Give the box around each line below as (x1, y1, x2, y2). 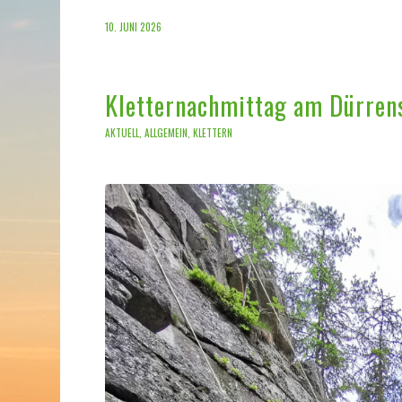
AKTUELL (105, 126, 140, 141)
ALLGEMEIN (144, 126, 188, 141)
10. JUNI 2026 (105, 19, 162, 35)
